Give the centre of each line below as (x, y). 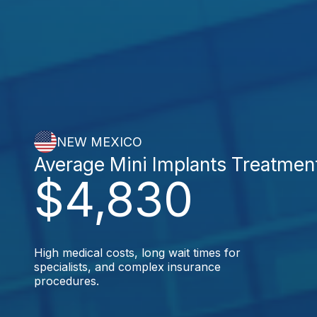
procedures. (67, 281)
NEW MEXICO (99, 142)
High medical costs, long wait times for (137, 253)
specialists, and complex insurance (127, 267)
